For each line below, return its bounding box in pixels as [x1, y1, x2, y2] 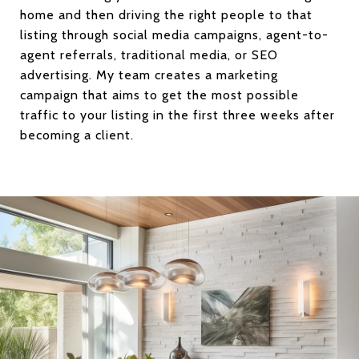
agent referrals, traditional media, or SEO [20, 46, 278, 63]
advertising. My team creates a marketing [20, 67, 278, 83]
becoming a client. [20, 127, 134, 143]
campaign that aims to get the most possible [20, 87, 299, 103]
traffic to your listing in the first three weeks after [20, 107, 335, 123]
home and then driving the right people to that [20, 6, 313, 22]
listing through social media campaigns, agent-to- [20, 26, 329, 42]
